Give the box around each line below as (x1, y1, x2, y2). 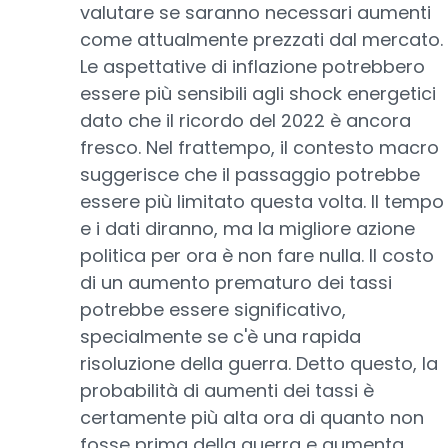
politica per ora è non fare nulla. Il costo (80, 243, 434, 268)
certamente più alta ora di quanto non (80, 405, 424, 430)
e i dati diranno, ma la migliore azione (80, 216, 415, 241)
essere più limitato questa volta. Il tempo (80, 189, 444, 214)
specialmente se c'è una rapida (80, 324, 361, 349)
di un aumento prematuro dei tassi (80, 270, 392, 295)
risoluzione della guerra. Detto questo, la (80, 351, 438, 376)
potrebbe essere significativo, (80, 297, 346, 322)
